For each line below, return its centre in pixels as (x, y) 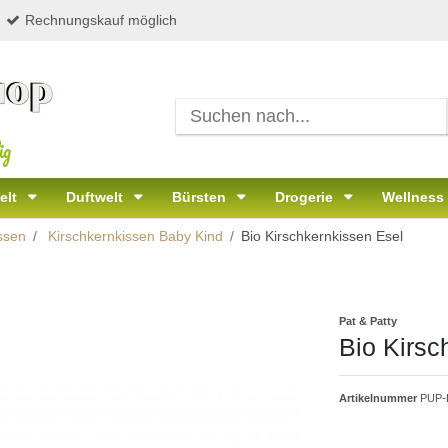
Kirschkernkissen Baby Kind (133, 236)
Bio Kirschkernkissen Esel (322, 236)
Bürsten (201, 197)
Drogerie (306, 197)
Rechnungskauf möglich (101, 20)
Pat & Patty (368, 321)
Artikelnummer (379, 398)
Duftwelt (96, 197)
